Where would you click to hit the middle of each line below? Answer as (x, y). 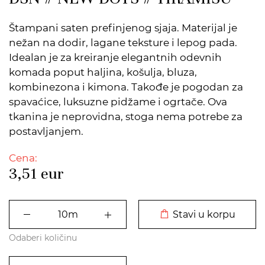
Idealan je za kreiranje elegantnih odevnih (115, 57)
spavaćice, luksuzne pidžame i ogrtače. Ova (118, 102)
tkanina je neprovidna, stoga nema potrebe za (126, 117)
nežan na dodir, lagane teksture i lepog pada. (123, 43)
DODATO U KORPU (197, 186)
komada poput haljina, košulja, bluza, (103, 72)
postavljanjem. (46, 131)
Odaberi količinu (43, 238)
